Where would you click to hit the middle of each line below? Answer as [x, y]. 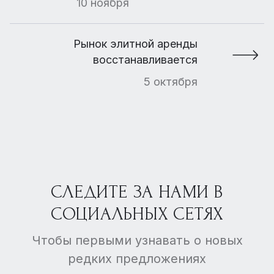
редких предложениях [137, 259]
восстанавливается [145, 60]
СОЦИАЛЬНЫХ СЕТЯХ [137, 214]
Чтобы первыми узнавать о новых [137, 240]
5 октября [171, 82]
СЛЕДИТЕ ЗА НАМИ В [137, 192]
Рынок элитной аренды [135, 44]
